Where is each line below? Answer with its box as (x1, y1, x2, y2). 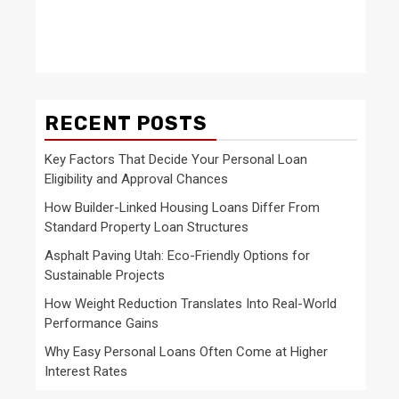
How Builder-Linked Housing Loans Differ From (45, 199, 320, 216)
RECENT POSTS (45, 111, 208, 135)
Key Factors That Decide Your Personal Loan (45, 151, 307, 167)
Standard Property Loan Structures (45, 219, 248, 235)
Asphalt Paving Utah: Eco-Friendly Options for (45, 248, 310, 264)
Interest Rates (45, 363, 127, 379)
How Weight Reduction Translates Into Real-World (45, 296, 337, 312)
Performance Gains (45, 315, 159, 331)
